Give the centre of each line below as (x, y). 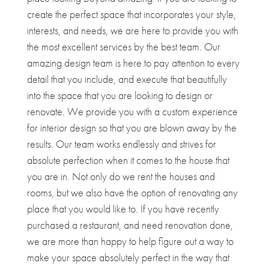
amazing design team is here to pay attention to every (133, 62)
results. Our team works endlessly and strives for (121, 144)
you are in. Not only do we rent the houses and (121, 176)
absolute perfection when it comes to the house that (128, 160)
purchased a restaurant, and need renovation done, (130, 225)
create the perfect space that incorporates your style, (131, 14)
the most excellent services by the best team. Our (123, 46)
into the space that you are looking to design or (119, 95)
